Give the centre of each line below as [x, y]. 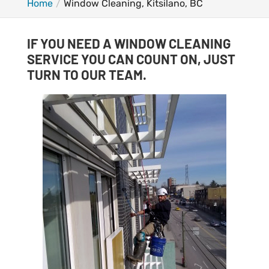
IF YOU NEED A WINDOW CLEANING [128, 43]
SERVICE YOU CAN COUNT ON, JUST [131, 59]
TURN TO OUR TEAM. [86, 74]
